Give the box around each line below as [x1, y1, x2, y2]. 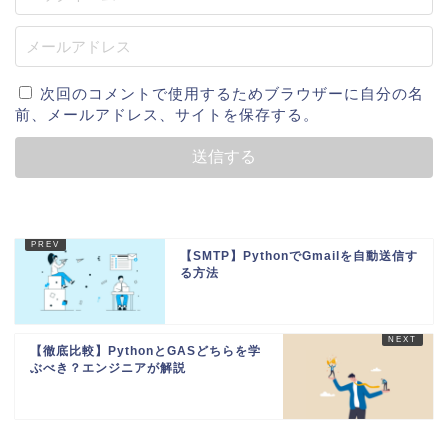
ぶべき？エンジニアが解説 [30, 360, 186, 375]
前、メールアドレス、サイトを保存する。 [15, 105, 319, 123]
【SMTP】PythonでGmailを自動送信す [180, 248, 418, 263]
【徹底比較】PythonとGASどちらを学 [30, 343, 261, 358]
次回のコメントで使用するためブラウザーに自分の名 [40, 84, 424, 102]
